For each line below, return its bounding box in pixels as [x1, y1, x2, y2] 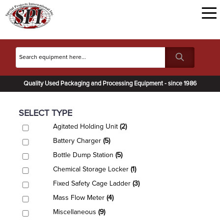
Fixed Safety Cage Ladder [53, 180, 133, 187]
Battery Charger [53, 137, 103, 144]
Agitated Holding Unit [53, 123, 120, 130]
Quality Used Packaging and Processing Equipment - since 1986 [23, 81, 197, 87]
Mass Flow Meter [53, 194, 107, 201]
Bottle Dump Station [53, 152, 115, 159]
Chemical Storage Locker [53, 166, 131, 173]
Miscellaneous [53, 209, 98, 216]
